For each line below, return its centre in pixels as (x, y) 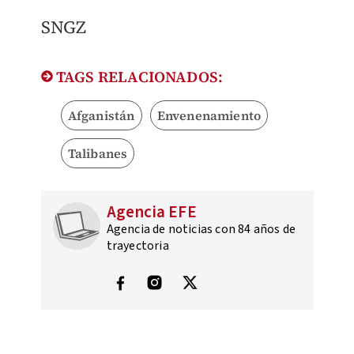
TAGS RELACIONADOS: (138, 77)
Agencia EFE (151, 212)
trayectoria (137, 246)
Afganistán (101, 116)
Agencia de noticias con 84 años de (201, 230)
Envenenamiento (209, 116)
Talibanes (98, 154)
